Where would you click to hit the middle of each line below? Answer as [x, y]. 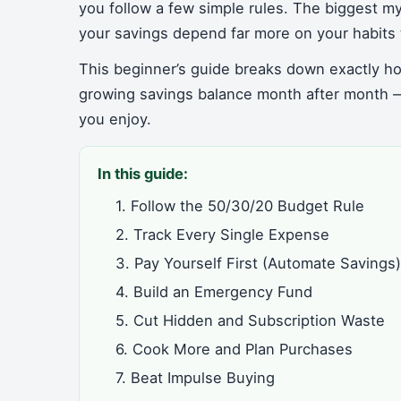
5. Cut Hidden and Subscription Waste [250, 320]
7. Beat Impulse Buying [195, 378]
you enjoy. [115, 119]
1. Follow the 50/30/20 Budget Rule [240, 206]
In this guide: [143, 174]
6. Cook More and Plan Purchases [234, 349]
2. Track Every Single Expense [222, 235]
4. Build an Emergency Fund [214, 292]
